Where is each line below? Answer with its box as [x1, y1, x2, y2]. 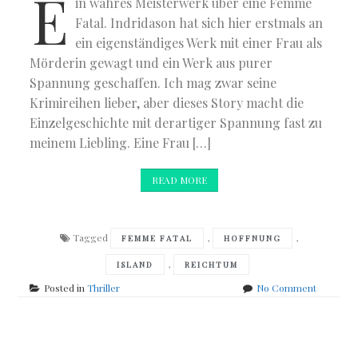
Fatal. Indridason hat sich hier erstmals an [75, 14, 324, 31]
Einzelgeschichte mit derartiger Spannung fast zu [30, 113, 323, 131]
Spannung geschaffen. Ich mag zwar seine [30, 74, 277, 91]
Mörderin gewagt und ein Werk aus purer [30, 54, 273, 71]
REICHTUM [184, 258, 238, 270]
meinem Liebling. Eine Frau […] [30, 133, 212, 151]
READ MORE [151, 173, 207, 186]
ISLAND [116, 258, 153, 270]
